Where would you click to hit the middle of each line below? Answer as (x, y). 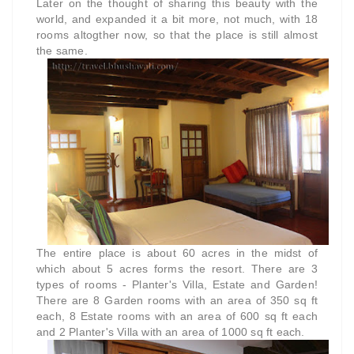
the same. (62, 50)
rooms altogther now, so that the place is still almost (177, 34)
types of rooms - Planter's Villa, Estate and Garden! (177, 285)
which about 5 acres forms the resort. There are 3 (177, 269)
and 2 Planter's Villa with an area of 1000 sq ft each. (172, 332)
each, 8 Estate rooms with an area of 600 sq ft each (177, 316)
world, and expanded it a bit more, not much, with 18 (177, 19)
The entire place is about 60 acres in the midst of (177, 253)
